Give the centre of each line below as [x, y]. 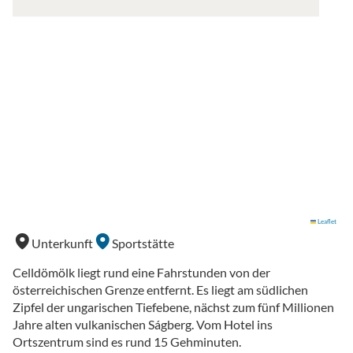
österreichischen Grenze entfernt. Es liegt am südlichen [160, 289]
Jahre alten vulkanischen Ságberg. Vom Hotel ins [143, 324]
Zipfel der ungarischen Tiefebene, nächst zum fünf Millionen [173, 307]
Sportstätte [143, 243]
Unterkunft [62, 243]
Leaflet [326, 221]
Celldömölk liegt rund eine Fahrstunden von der [141, 272]
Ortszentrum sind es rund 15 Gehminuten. [127, 341]
